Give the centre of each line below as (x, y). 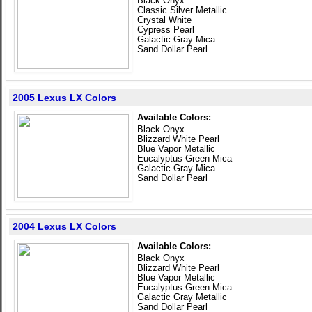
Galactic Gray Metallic (182, 297)
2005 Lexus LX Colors (64, 97)
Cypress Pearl (166, 30)
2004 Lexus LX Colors (64, 226)
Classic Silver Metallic (182, 10)
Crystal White (164, 20)
